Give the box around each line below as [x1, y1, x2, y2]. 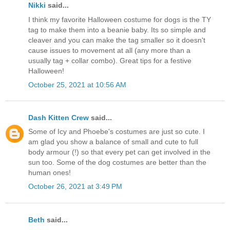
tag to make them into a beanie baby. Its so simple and [28, 25, 206, 34]
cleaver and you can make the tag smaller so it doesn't [28, 35, 205, 44]
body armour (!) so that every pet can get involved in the [28, 148, 210, 157]
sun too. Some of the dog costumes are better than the [28, 158, 206, 167]
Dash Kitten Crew [28, 113, 89, 122]
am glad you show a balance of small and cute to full [28, 138, 198, 146]
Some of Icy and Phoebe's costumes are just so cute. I [28, 127, 205, 136]
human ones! [28, 168, 71, 177]
